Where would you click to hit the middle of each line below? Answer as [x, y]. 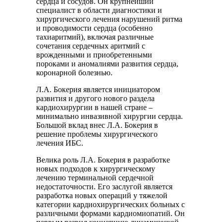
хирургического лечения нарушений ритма [109, 19]
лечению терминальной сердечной [95, 178]
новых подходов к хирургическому [96, 169]
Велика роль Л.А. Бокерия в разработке [103, 160]
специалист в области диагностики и [99, 10]
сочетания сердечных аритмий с [91, 46]
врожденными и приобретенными [94, 55]
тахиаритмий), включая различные [95, 37]
